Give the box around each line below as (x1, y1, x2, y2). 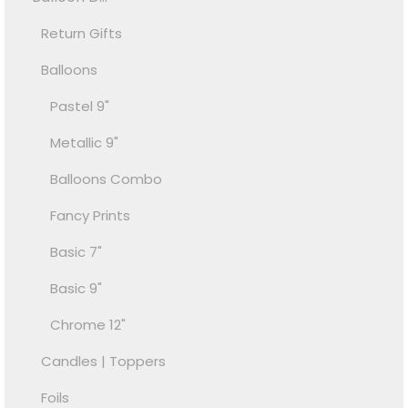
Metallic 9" (50, 133, 119, 153)
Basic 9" (50, 279, 103, 299)
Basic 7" (50, 242, 103, 262)
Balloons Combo (50, 169, 163, 189)
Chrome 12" (50, 315, 127, 335)
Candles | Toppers (41, 352, 167, 372)
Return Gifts (41, 24, 123, 44)
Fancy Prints (50, 206, 131, 226)
